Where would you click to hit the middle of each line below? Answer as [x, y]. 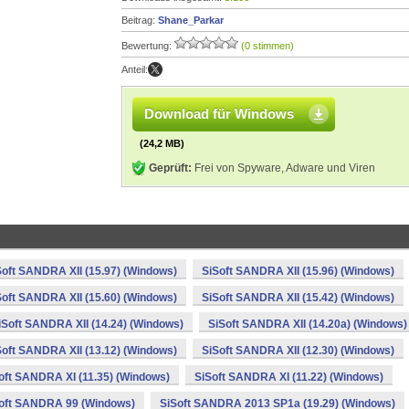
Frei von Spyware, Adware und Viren [283, 168]
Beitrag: [140, 20]
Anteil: [135, 69]
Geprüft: [170, 168]
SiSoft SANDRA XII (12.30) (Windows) [298, 351]
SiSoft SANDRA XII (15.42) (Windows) [298, 298]
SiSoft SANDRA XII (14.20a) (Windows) [308, 324]
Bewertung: [148, 46]
